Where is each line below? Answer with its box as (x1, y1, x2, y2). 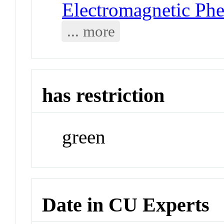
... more (66, 22, 115, 40)
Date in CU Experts (42, 193, 210, 216)
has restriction (42, 84, 165, 107)
